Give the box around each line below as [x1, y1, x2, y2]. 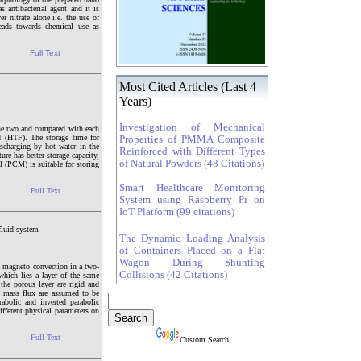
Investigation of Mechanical [119, 122, 265, 133]
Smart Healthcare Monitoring [119, 182, 265, 193]
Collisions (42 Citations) [119, 269, 227, 280]
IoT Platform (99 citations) [119, 206, 234, 218]
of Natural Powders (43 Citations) [119, 158, 264, 169]
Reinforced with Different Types [119, 146, 265, 157]
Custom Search [179, 335, 229, 344]
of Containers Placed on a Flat [119, 245, 265, 256]
